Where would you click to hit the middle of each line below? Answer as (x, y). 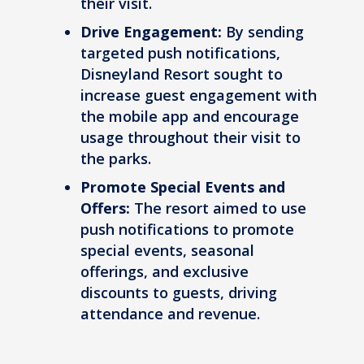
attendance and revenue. (170, 313)
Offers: (105, 208)
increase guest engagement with (199, 95)
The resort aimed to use (218, 208)
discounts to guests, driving (179, 292)
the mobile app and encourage (190, 116)
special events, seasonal (167, 250)
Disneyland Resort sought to (182, 74)
